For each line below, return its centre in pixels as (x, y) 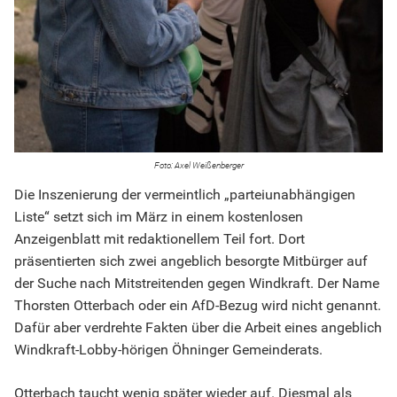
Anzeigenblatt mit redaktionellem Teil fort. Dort (160, 239)
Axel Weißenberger (209, 166)
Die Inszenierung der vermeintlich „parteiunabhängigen (185, 195)
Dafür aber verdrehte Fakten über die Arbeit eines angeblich (198, 328)
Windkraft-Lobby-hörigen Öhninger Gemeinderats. (168, 350)
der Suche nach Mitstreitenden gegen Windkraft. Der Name (197, 284)
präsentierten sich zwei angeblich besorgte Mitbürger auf (191, 261)
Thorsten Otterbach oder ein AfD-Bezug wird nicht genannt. (198, 306)
